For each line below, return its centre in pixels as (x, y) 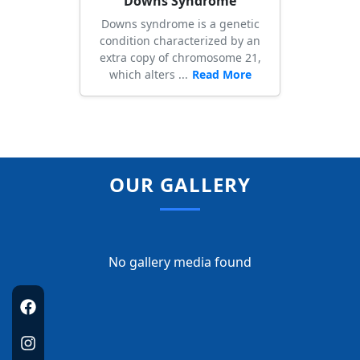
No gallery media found (180, 262)
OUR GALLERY (180, 185)
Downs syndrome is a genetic (180, 24)
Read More (221, 75)
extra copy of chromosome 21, (180, 58)
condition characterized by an (180, 41)
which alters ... (148, 75)
